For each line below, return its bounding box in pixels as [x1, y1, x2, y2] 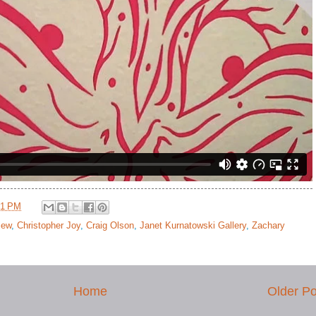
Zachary [252, 220, 285, 231]
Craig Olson [86, 220, 134, 231]
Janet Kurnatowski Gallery [140, 220, 246, 231]
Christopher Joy [17, 220, 80, 231]
